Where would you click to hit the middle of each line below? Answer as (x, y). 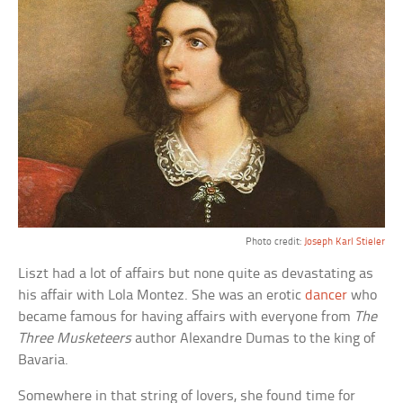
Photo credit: (274, 242)
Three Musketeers (75, 338)
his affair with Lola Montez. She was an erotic (162, 295)
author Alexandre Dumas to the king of (254, 338)
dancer (327, 295)
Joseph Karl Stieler (344, 242)
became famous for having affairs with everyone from (187, 317)
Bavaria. (44, 360)
